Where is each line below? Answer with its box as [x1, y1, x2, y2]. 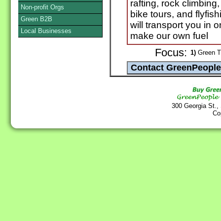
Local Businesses [21, 27, 72, 35]
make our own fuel [130, 31, 208, 41]
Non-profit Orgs [21, 3, 64, 11]
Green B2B [21, 15, 52, 23]
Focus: [155, 47, 187, 59]
